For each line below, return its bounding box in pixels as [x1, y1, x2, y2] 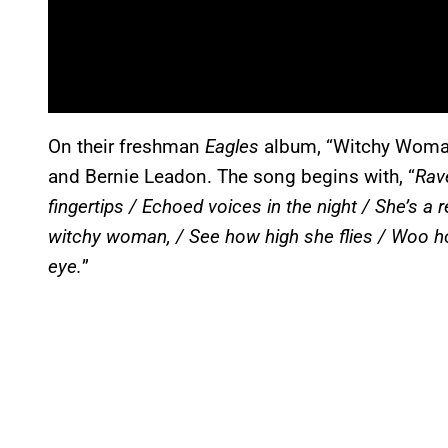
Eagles [205, 134, 259, 158]
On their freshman [48, 134, 205, 158]
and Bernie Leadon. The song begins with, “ [48, 164, 415, 188]
